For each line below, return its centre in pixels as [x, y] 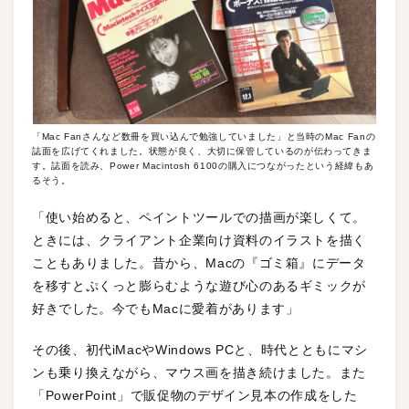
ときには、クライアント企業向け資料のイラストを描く [199, 241]
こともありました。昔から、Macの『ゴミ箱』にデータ [199, 263]
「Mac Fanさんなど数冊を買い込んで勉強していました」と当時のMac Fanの [204, 137]
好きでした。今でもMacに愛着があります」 [166, 309]
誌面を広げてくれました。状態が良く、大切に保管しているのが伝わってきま [202, 152]
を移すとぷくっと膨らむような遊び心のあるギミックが [199, 286]
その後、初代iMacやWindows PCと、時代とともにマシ [200, 350]
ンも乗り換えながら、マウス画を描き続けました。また [199, 373]
